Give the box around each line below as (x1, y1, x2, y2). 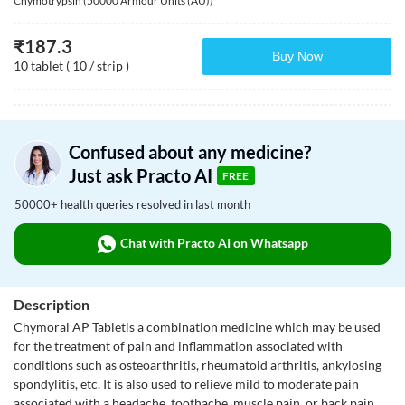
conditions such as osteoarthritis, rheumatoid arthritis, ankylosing (14, 357, 381, 372)
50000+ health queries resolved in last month (14, 197, 250, 212)
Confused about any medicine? (69, 141, 311, 163)
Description (14, 296, 89, 313)
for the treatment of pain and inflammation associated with (14, 338, 343, 353)
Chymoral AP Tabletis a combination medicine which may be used (14, 319, 381, 334)
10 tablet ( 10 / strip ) (14, 58, 129, 73)
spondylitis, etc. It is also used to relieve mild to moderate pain (14, 376, 359, 391)
